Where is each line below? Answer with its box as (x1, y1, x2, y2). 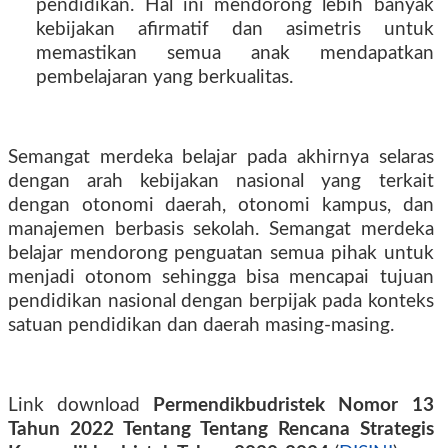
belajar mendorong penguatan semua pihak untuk (8, 244, 434, 263)
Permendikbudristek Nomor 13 (153, 396, 434, 415)
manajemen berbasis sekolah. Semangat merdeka (8, 220, 434, 239)
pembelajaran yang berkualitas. (36, 68, 294, 87)
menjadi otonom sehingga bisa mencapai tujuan (8, 268, 434, 287)
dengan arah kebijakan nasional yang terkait (8, 172, 434, 191)
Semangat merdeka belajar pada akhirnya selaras (8, 148, 434, 167)
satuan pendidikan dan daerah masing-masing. (8, 316, 394, 335)
